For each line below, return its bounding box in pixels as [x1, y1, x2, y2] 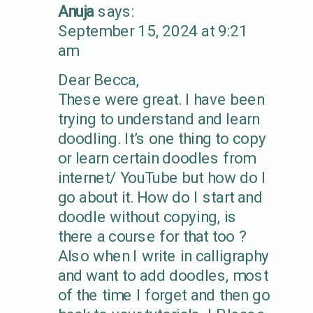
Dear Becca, [57, 70, 139, 89]
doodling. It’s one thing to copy [57, 129, 266, 148]
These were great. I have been [57, 89, 264, 109]
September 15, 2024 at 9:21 [57, 21, 248, 41]
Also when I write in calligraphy [57, 246, 269, 265]
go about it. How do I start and [57, 187, 263, 207]
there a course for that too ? [57, 226, 247, 246]
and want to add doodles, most [57, 265, 268, 285]
